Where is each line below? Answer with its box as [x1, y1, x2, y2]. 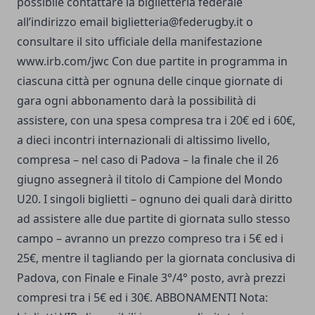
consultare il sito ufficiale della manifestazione [17, 33, 262, 49]
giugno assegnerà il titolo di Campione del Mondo [17, 171, 283, 187]
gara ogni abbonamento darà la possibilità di [17, 92, 256, 108]
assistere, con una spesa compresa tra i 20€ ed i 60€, [17, 112, 295, 128]
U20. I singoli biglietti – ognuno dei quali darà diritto [17, 191, 292, 207]
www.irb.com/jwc [17, 53, 109, 69]
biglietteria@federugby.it [111, 13, 243, 30]
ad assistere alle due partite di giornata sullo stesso [17, 210, 290, 226]
